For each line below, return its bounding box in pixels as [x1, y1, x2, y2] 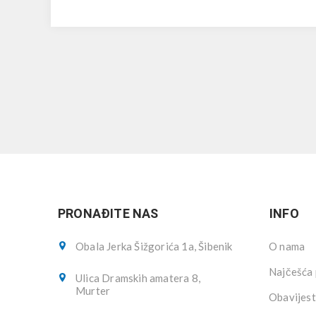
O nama [269, 240, 305, 253]
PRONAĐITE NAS [58, 206, 159, 221]
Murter [75, 284, 111, 297]
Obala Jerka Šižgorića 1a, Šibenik [75, 240, 233, 253]
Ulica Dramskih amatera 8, [75, 272, 200, 284]
